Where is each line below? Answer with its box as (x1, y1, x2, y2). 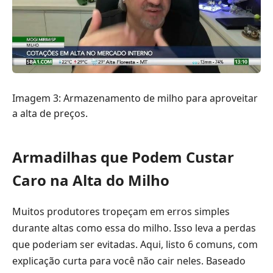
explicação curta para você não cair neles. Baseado (12, 254, 246, 268)
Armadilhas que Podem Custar (12, 146, 234, 167)
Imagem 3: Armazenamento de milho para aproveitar (12, 91, 258, 105)
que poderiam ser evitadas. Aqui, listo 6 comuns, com (12, 238, 258, 252)
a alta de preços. (12, 106, 88, 120)
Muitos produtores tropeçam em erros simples (12, 205, 230, 219)
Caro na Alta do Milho (12, 169, 169, 190)
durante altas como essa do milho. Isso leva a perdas (12, 221, 256, 235)
